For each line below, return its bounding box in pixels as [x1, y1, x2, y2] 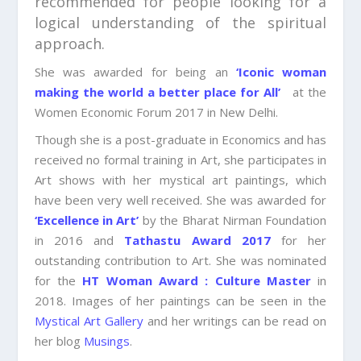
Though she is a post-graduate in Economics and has [34, 131, 327, 148]
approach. [34, 34, 105, 54]
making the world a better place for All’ [34, 84, 281, 101]
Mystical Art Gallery [34, 313, 143, 330]
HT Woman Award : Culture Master [82, 272, 312, 289]
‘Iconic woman [236, 64, 327, 81]
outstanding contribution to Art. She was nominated [34, 252, 327, 269]
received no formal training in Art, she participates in [34, 151, 327, 168]
